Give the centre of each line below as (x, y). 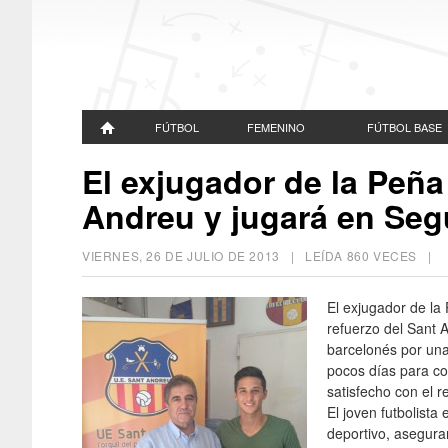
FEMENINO (276, 127)
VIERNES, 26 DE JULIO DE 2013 (181, 255)
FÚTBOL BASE (404, 127)
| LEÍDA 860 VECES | (362, 255)
